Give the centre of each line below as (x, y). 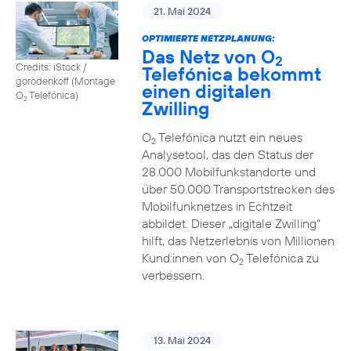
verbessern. (173, 275)
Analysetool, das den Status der (227, 154)
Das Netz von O (208, 56)
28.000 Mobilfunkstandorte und (228, 172)
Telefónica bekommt (231, 74)
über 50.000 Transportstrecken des (238, 189)
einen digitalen (206, 91)
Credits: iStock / (51, 66)
